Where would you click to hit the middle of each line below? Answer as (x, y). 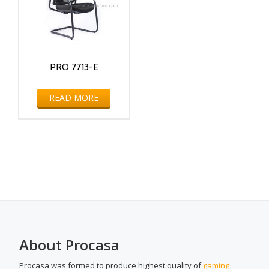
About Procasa (69, 245)
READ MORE (74, 97)
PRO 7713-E (74, 67)
